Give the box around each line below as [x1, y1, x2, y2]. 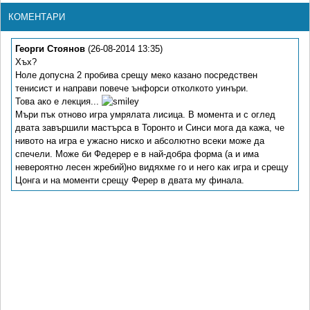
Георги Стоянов [15, 44, 85, 55]
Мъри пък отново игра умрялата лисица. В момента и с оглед [15, 109, 275, 120]
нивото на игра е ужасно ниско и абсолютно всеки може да [15, 136, 264, 147]
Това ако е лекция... [15, 96, 102, 107]
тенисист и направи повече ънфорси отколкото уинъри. [15, 83, 248, 94]
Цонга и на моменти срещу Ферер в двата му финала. [15, 175, 244, 186]
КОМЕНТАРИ [8, 12, 65, 23]
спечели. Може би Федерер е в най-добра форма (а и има [15, 149, 259, 160]
